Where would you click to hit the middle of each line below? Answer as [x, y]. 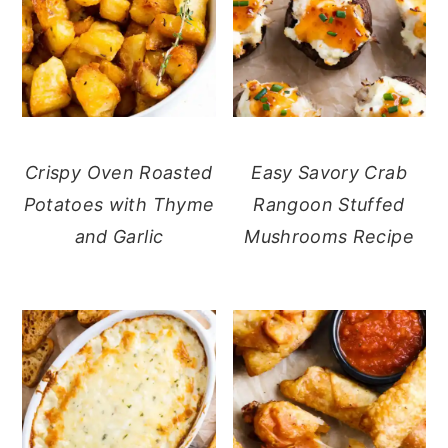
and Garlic [119, 236]
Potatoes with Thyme [119, 204]
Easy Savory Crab [329, 172]
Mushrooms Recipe [329, 236]
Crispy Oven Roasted [119, 172]
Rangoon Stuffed [329, 204]
